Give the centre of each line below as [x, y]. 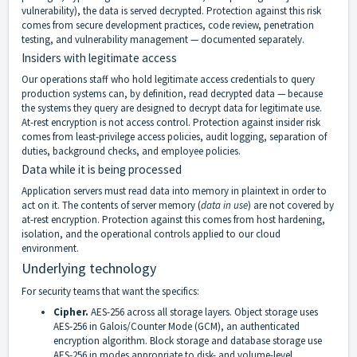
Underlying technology [89, 269]
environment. [50, 249]
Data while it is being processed [102, 170]
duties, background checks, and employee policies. [131, 151]
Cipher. [72, 312]
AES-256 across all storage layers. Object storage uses [204, 312]
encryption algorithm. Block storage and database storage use [188, 341]
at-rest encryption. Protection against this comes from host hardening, [173, 220]
